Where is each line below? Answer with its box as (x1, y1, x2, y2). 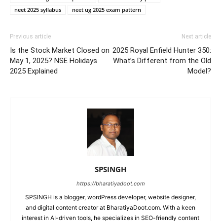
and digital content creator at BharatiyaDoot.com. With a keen (26, 203, 195, 211)
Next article (182, 33, 211, 40)
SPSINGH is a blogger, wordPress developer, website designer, (25, 193, 196, 201)
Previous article (10, 33, 51, 40)
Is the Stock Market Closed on (10, 45, 110, 55)
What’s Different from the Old (113, 56, 211, 65)
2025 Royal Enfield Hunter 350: (112, 45, 211, 55)
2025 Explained (10, 66, 58, 75)
